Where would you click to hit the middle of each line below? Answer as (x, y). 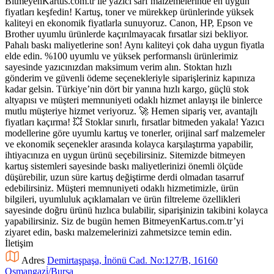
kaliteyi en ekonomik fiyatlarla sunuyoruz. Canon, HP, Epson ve (129, 23)
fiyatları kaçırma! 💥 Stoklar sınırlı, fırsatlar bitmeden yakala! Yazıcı (135, 122)
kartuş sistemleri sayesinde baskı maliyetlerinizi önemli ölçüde (124, 166)
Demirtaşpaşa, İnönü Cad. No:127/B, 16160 (132, 260)
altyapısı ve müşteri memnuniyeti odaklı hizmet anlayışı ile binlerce (134, 100)
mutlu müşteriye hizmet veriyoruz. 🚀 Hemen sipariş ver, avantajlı (131, 111)
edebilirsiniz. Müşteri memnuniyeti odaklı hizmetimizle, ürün (122, 188)
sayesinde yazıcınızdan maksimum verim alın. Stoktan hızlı (118, 67)
